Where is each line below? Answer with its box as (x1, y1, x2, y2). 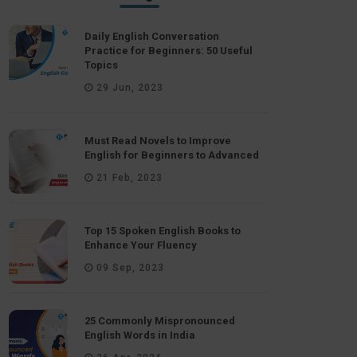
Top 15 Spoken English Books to (84, 225, 241, 237)
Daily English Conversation (84, 30, 219, 42)
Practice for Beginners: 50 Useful (84, 45, 253, 57)
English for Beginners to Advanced (84, 149, 259, 161)
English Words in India (84, 329, 195, 341)
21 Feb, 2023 (93, 172, 163, 183)
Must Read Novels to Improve (84, 135, 231, 147)
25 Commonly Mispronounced (84, 315, 235, 327)
